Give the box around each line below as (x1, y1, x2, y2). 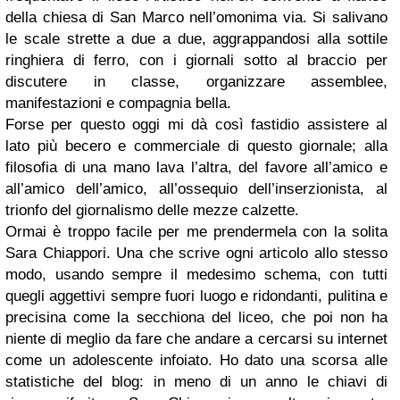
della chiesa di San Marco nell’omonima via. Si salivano (5, 9, 387, 26)
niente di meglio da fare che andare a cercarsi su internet (5, 330, 387, 347)
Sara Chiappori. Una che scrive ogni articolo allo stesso (5, 245, 387, 262)
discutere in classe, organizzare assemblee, (5, 73, 387, 90)
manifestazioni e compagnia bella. (5, 95, 231, 112)
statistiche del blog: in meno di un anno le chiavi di (5, 373, 387, 390)
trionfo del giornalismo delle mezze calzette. (5, 202, 299, 219)
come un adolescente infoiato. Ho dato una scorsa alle (5, 352, 387, 369)
